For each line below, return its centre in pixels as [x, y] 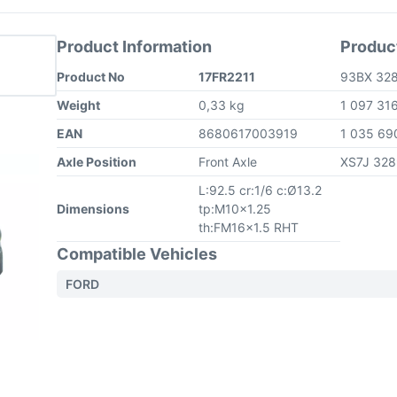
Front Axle [228, 162]
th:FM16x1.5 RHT [249, 227]
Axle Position [97, 162]
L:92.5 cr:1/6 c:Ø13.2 [260, 190]
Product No [91, 77]
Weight [78, 105]
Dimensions [93, 209]
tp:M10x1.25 [235, 209]
